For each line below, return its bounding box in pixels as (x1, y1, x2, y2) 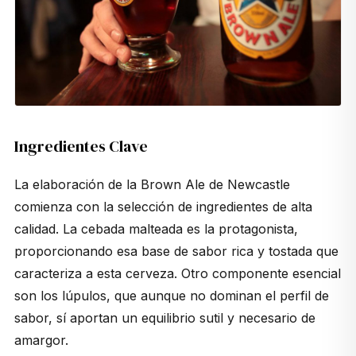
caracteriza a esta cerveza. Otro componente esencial (14, 265, 341, 281)
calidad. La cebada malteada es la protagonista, (14, 220, 298, 237)
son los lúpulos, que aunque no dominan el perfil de (14, 287, 329, 304)
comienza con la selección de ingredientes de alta (14, 198, 312, 215)
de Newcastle (204, 176, 290, 192)
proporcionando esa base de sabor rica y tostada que (14, 242, 339, 259)
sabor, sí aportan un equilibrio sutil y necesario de (14, 309, 315, 326)
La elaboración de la (14, 176, 141, 192)
